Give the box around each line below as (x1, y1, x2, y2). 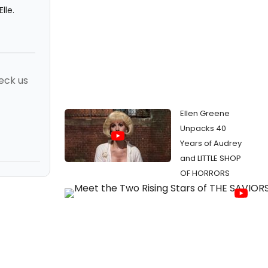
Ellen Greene (180, 108, 230, 119)
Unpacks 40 (180, 123, 226, 134)
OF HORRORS (180, 167, 230, 179)
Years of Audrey (180, 138, 242, 149)
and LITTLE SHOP (180, 153, 241, 164)
